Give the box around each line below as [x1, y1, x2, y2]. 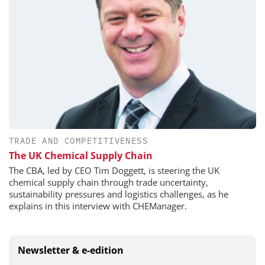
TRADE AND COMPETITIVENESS [9, 135, 148, 147]
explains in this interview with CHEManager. [9, 200, 187, 212]
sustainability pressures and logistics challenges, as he [9, 188, 228, 201]
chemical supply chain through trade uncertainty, [9, 176, 208, 189]
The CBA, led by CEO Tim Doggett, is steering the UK [9, 164, 219, 177]
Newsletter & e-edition [18, 244, 124, 257]
